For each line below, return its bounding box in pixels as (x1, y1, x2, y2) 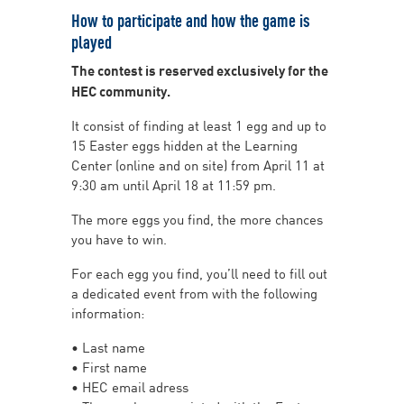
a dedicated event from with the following (71, 281, 317, 303)
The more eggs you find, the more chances (71, 207, 323, 229)
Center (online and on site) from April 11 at (71, 153, 325, 175)
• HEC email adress (71, 375, 188, 397)
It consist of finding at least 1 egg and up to (71, 114, 326, 135)
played (71, 28, 112, 53)
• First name (71, 355, 147, 377)
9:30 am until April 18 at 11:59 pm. (71, 173, 276, 195)
